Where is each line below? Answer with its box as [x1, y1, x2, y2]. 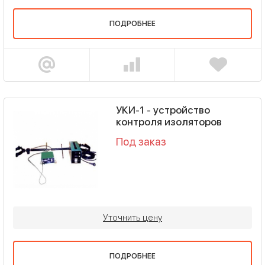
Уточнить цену [103, 212, 162, 224]
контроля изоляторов [115, 115, 222, 128]
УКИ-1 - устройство [115, 104, 210, 116]
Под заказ [115, 135, 166, 148]
